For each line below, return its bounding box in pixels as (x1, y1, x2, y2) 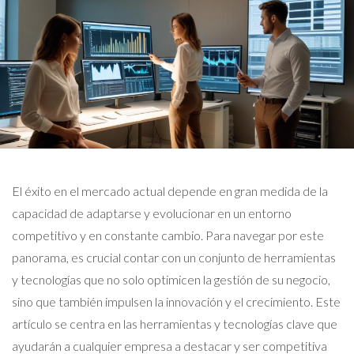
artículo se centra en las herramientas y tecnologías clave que (12, 316, 337, 331)
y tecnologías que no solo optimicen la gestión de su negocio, (12, 272, 330, 287)
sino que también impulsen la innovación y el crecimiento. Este (12, 294, 341, 309)
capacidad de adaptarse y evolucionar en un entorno (12, 205, 292, 220)
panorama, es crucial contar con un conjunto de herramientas (12, 250, 336, 265)
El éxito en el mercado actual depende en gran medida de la (12, 183, 328, 198)
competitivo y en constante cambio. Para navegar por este (12, 228, 324, 243)
